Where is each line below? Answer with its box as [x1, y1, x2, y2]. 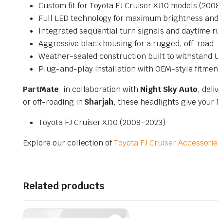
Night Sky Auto [140, 84, 198, 94]
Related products [23, 179, 105, 192]
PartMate [23, 84, 59, 94]
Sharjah [84, 96, 114, 107]
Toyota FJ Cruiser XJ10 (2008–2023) [38, 117, 165, 127]
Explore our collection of [23, 137, 114, 148]
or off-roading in [23, 96, 85, 107]
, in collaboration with [58, 84, 141, 94]
